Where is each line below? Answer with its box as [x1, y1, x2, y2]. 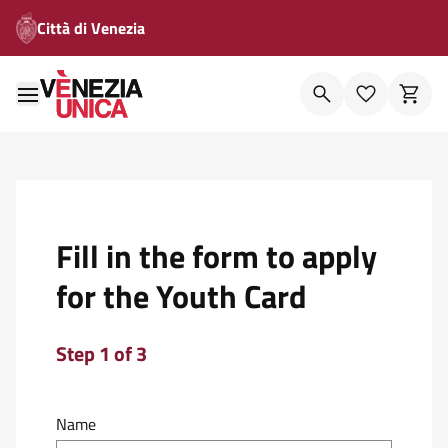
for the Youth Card [56, 272, 307, 320]
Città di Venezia [37, 16, 146, 40]
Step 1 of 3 [56, 338, 147, 369]
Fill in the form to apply [56, 232, 377, 280]
